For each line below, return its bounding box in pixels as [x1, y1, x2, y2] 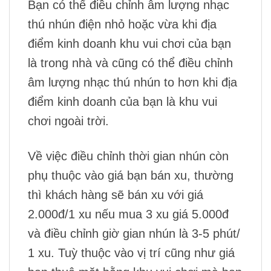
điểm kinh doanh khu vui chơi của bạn [28, 36, 231, 50]
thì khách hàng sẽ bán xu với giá [28, 188, 203, 201]
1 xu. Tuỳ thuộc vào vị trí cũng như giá [28, 246, 235, 260]
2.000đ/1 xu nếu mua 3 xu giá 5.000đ [28, 207, 229, 221]
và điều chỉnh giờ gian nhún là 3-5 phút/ [28, 226, 240, 240]
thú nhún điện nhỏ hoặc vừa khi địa [28, 17, 217, 31]
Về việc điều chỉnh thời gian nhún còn [28, 149, 229, 163]
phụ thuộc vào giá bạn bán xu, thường [28, 168, 233, 182]
